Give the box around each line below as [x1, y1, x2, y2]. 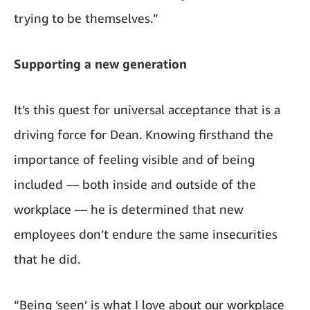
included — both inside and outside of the [14, 176, 256, 192]
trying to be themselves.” [14, 10, 158, 26]
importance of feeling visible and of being [14, 151, 255, 167]
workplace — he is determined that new [14, 201, 244, 217]
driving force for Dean [14, 126, 139, 142]
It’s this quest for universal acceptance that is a [14, 101, 280, 117]
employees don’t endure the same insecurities [14, 226, 277, 241]
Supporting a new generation [14, 55, 187, 71]
